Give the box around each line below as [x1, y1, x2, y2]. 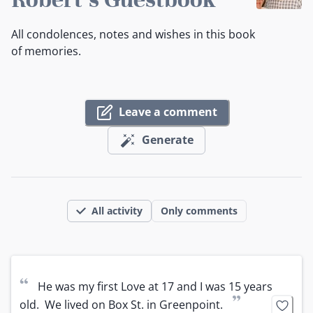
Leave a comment [118, 104, 217, 120]
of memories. [11, 43, 81, 59]
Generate [142, 132, 194, 148]
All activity [91, 203, 143, 217]
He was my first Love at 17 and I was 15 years [38, 278, 272, 294]
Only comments [160, 203, 238, 217]
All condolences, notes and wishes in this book [11, 26, 255, 42]
